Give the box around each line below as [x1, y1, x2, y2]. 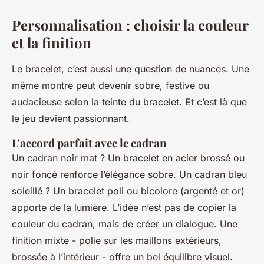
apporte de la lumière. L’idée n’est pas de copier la [12, 202, 236, 214]
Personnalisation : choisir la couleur [12, 15, 248, 35]
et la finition [12, 33, 91, 52]
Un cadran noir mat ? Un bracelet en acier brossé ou [12, 152, 245, 164]
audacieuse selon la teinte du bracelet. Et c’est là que [12, 96, 247, 108]
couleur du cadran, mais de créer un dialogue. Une [12, 218, 237, 230]
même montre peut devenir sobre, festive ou [12, 80, 209, 92]
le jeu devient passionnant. [12, 113, 130, 125]
